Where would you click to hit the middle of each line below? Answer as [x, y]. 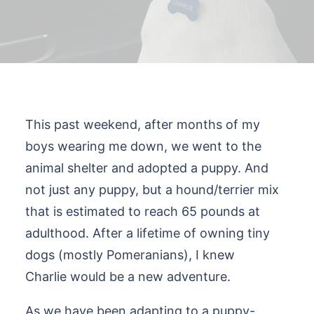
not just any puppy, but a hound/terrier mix [152, 190]
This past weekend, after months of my [143, 124]
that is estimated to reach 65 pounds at [143, 211]
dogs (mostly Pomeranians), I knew [130, 255]
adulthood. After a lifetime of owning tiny [148, 233]
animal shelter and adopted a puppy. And [147, 168]
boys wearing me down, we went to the [143, 146]
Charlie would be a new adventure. [128, 277]
